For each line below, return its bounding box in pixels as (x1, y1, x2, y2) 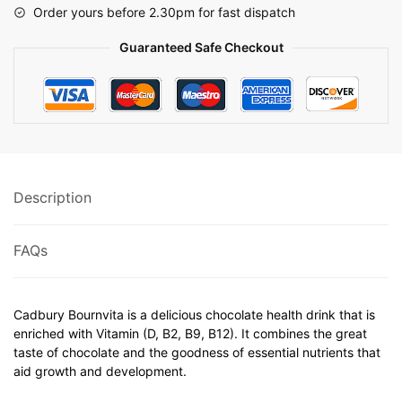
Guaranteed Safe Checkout (118, 39, 284, 55)
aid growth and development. (13, 363, 187, 380)
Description (13, 188, 92, 206)
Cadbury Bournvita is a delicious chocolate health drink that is (13, 307, 375, 323)
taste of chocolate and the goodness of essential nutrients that (13, 345, 380, 361)
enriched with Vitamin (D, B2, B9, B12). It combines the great (13, 326, 367, 342)
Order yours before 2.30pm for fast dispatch (33, 4, 295, 20)
